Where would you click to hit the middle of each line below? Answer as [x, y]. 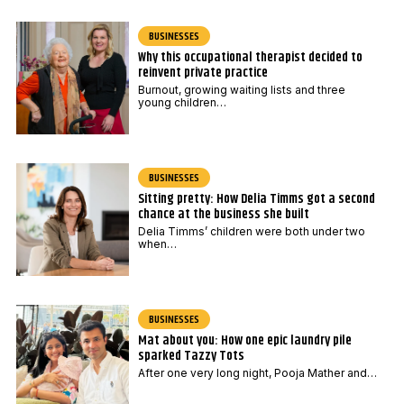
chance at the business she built [223, 214]
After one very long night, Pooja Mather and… [257, 372]
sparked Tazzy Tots [191, 355]
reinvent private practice [202, 72]
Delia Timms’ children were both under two [251, 231]
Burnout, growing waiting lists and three [241, 89]
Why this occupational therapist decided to [250, 57]
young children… [182, 102]
